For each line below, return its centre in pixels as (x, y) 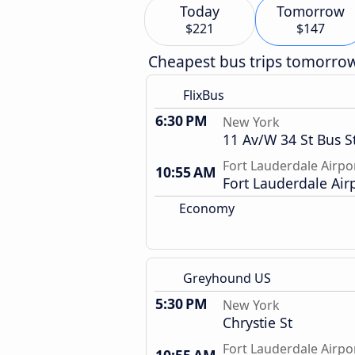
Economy (205, 208)
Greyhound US (227, 278)
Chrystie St (258, 323)
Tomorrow (311, 11)
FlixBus (204, 95)
